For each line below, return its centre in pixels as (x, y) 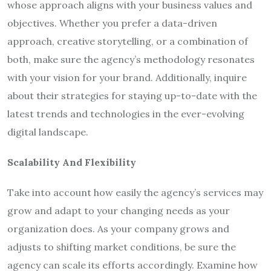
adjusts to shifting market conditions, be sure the (122, 247)
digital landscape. (48, 132)
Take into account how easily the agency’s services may (135, 192)
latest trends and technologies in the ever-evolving (126, 113)
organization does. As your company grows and (118, 228)
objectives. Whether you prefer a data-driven (112, 23)
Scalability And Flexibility (72, 162)
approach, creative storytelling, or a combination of (128, 41)
